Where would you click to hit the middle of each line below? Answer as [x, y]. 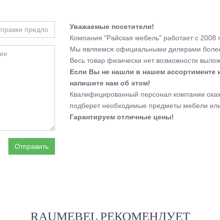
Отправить [31, 146]
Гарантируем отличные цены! [122, 117]
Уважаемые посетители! [112, 27]
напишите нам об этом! [110, 83]
